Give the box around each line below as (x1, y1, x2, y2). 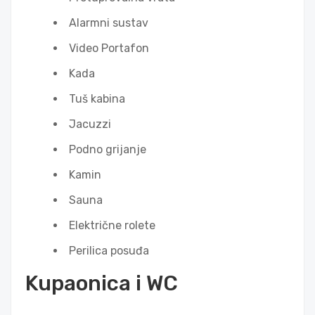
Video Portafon (69, 41, 149, 56)
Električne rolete (69, 219, 155, 233)
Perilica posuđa (69, 244, 149, 258)
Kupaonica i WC (25, 271, 178, 297)
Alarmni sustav (69, 16, 148, 30)
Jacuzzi (69, 117, 111, 131)
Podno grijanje (69, 143, 146, 157)
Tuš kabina (69, 92, 125, 106)
